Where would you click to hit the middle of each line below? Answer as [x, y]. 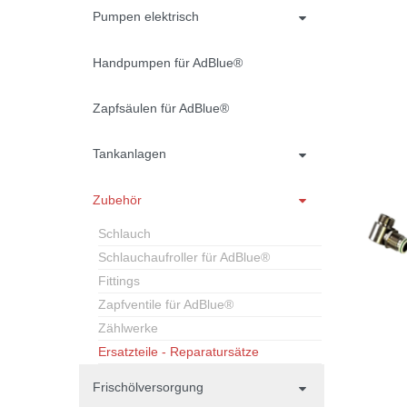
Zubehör [117, 199]
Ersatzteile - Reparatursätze [179, 352]
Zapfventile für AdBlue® [166, 305]
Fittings [119, 281]
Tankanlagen [129, 154]
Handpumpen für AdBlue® [168, 62]
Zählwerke [128, 328]
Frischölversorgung [148, 387]
